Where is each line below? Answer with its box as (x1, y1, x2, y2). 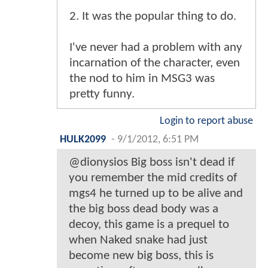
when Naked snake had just (69, 233, 208, 246)
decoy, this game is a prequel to (69, 218, 229, 231)
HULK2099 (60, 134, 106, 145)
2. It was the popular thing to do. (69, 10, 236, 23)
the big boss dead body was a (69, 202, 218, 215)
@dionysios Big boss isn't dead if (69, 156, 234, 169)
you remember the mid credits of (69, 171, 237, 184)
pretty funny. (69, 87, 135, 100)
